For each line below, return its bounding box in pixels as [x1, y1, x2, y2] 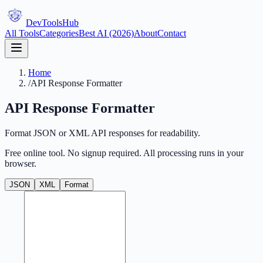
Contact [157, 28, 186, 38]
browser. [5, 158, 36, 168]
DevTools [26, 18, 62, 28]
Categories [39, 28, 79, 38]
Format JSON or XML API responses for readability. [5, 127, 200, 138]
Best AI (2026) [79, 28, 134, 38]
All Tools [5, 28, 39, 38]
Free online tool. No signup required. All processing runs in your [5, 147, 244, 158]
